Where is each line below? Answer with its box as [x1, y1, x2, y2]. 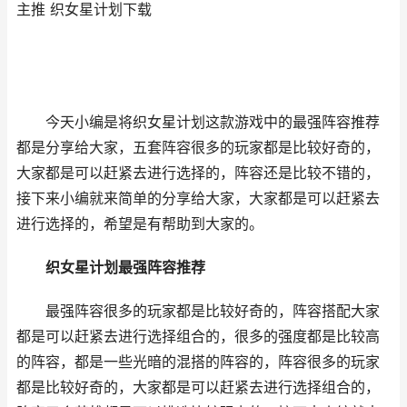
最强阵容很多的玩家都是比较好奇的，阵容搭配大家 [16, 303, 380, 320]
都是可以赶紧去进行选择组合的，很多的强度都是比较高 [16, 328, 380, 345]
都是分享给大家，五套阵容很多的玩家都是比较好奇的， [16, 139, 380, 156]
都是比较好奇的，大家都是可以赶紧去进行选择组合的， [16, 379, 380, 396]
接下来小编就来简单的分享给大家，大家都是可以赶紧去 [16, 190, 380, 207]
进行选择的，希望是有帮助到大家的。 [16, 215, 263, 233]
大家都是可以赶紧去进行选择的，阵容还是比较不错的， [16, 164, 380, 182]
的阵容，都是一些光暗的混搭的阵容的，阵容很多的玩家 [16, 353, 380, 371]
